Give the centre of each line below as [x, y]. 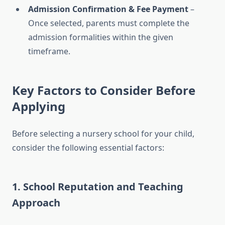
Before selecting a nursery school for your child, [103, 134]
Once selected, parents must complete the [109, 23]
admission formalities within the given [101, 37]
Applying [39, 106]
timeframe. [49, 51]
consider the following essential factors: [88, 148]
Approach [36, 203]
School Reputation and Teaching [103, 187]
